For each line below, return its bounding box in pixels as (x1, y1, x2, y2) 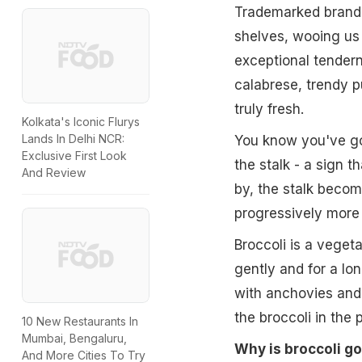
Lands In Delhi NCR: (22, 132, 124, 146)
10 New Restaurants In (22, 314, 138, 329)
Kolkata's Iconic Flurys (22, 115, 140, 129)
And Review (22, 166, 86, 180)
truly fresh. (234, 100, 304, 117)
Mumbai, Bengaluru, (22, 331, 127, 346)
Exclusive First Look (22, 149, 127, 163)
